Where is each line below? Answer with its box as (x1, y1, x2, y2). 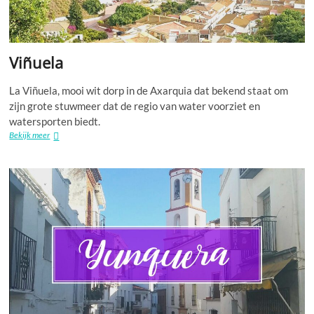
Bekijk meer (9, 129, 50, 140)
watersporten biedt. (9, 114, 101, 128)
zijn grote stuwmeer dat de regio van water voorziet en (9, 99, 261, 112)
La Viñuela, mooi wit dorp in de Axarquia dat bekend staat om (9, 83, 289, 97)
